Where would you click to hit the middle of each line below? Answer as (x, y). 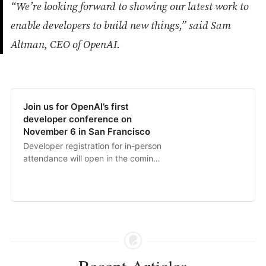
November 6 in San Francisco (86, 131)
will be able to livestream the (78, 183)
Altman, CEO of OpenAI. (66, 44)
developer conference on (77, 119)
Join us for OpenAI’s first (76, 106)
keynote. (40, 195)
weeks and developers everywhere (91, 170)
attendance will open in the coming (91, 158)
